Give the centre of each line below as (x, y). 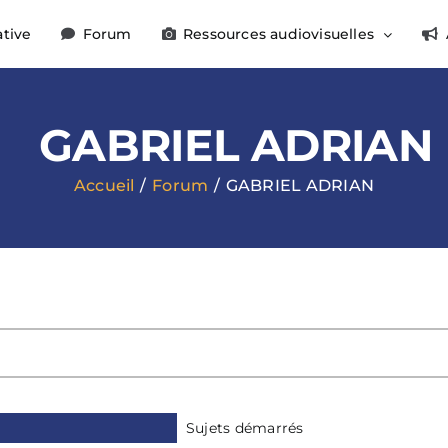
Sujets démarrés (245, 428)
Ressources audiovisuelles (278, 34)
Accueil (104, 185)
